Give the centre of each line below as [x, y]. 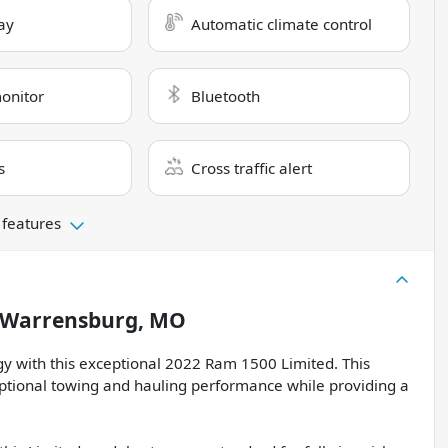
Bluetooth [226, 96]
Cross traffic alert [252, 168]
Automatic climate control [282, 24]
